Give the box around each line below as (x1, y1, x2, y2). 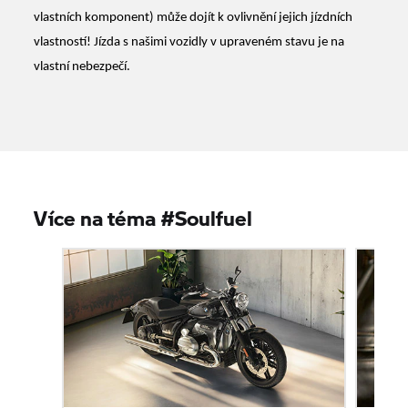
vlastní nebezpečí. (34, 59, 131, 74)
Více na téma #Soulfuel (34, 202, 253, 232)
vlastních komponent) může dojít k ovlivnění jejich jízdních (34, 10, 353, 25)
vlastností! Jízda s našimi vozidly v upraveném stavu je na (34, 35, 345, 49)
